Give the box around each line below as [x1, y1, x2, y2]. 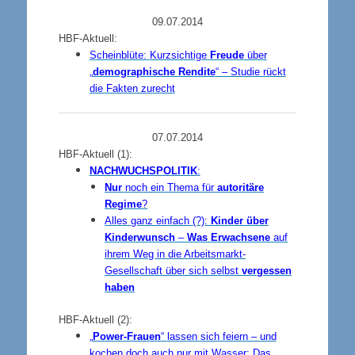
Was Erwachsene [187, 231, 271, 243]
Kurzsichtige [149, 49, 210, 61]
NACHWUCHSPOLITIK [89, 165, 197, 177]
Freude [209, 49, 244, 61]
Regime [105, 198, 143, 210]
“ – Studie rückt [215, 66, 286, 78]
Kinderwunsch [105, 231, 176, 243]
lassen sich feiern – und [166, 330, 277, 342]
